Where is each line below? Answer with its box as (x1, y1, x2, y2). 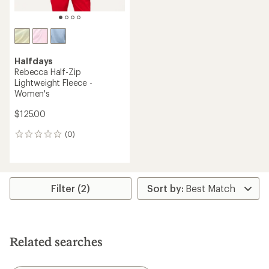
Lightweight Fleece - (14, 77, 92, 88)
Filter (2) (51, 183, 91, 194)
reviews (14, 141, 47, 153)
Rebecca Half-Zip (14, 67, 81, 77)
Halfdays (14, 56, 53, 66)
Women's (14, 88, 50, 98)
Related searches (10, 234, 103, 249)
